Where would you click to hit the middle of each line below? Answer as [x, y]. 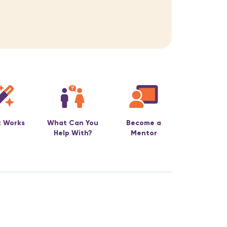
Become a [144, 123]
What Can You [73, 123]
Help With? [73, 133]
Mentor [144, 133]
